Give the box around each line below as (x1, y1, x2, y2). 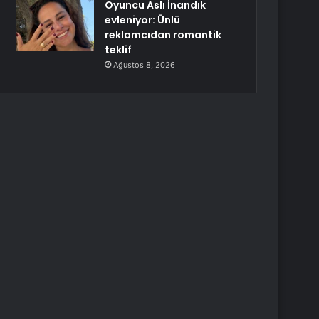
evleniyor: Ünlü (105, 13, 181, 27)
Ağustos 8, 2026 (113, 60, 176, 70)
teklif (105, 43, 132, 57)
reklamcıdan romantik (105, 28, 222, 42)
